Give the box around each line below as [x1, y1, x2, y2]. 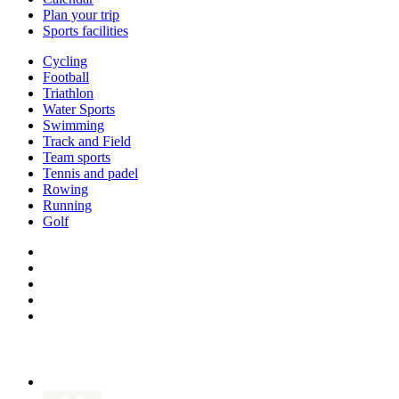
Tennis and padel [43, 166, 138, 182]
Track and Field [43, 134, 131, 150]
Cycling [43, 53, 87, 69]
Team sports [43, 150, 110, 166]
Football [43, 69, 89, 85]
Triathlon [43, 85, 94, 102]
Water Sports [43, 102, 115, 118]
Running [43, 198, 92, 214]
